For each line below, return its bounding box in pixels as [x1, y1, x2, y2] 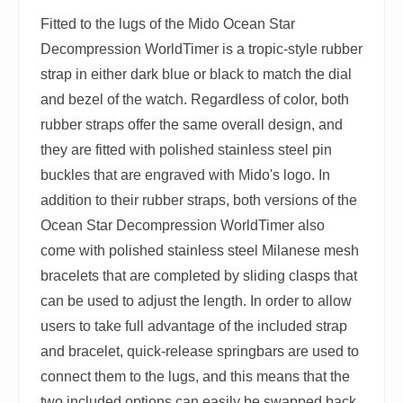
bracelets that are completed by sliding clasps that [40, 268, 357, 284]
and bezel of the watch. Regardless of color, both [40, 92, 349, 108]
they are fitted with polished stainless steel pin [40, 142, 332, 158]
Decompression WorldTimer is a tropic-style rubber [40, 41, 363, 58]
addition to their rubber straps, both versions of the [40, 193, 357, 209]
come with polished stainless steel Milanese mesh [40, 243, 359, 259]
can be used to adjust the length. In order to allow [40, 293, 352, 309]
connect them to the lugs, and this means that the [40, 369, 350, 385]
